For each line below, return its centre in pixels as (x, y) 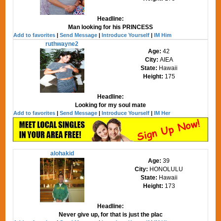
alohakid (62, 153)
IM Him (163, 35)
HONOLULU (166, 169)
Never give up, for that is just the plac (110, 214)
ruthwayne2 (62, 44)
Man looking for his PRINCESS (110, 27)
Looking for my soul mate (110, 105)
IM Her (162, 113)
